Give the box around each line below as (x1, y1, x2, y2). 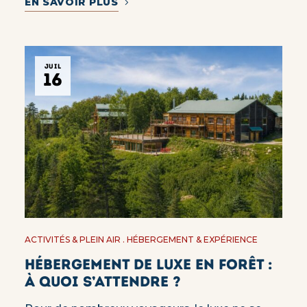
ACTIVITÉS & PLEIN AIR (24, 234, 121, 245)
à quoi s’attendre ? (24, 273, 181, 291)
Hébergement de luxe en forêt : (24, 256, 273, 273)
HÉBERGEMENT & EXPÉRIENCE (126, 234, 258, 245)
